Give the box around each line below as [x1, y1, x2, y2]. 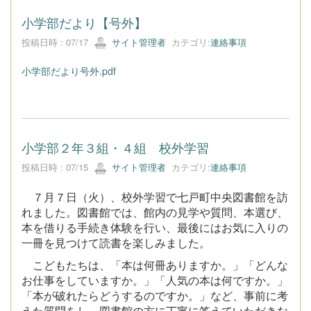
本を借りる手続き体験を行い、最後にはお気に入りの [22, 219, 288, 235]
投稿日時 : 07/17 [22, 35, 94, 49]
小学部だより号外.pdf [22, 64, 116, 78]
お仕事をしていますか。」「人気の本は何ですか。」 [22, 271, 288, 288]
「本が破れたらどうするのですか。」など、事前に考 [22, 287, 288, 303]
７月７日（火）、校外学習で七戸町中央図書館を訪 [22, 188, 288, 205]
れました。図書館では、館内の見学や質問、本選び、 [22, 203, 288, 220]
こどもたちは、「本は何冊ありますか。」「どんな [22, 256, 288, 273]
